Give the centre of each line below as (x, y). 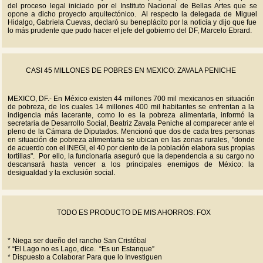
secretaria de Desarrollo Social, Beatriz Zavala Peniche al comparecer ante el (131, 123)
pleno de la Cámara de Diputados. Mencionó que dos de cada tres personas (131, 131)
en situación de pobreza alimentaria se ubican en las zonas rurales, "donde (131, 140)
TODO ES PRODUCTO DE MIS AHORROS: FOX (134, 213)
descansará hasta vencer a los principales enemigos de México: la (131, 164)
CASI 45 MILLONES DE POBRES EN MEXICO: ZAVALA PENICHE (131, 70)
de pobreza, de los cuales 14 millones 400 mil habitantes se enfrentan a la (131, 107)
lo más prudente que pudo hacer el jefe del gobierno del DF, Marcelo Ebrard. (129, 31)
